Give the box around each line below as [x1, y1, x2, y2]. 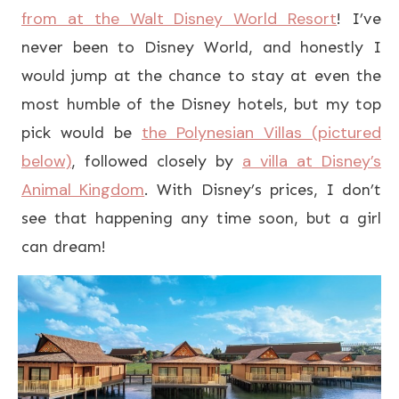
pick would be [21, 122, 142, 142]
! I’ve [337, 8, 382, 28]
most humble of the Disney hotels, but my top [21, 94, 381, 114]
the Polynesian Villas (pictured [142, 121, 381, 143]
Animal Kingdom [21, 178, 145, 200]
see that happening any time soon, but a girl [21, 208, 381, 228]
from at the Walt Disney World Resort [21, 7, 338, 29]
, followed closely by [71, 151, 242, 171]
